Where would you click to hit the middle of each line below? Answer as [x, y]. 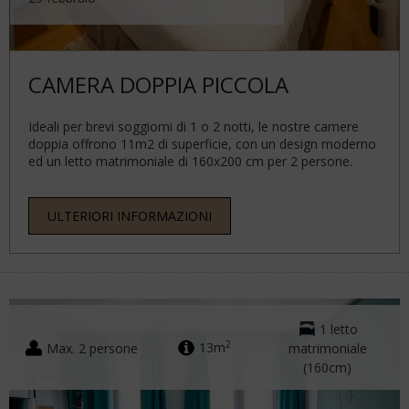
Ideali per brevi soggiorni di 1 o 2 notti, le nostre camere [194, 126]
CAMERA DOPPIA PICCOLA [158, 84]
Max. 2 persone [93, 348]
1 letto [338, 329]
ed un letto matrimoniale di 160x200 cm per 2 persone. [190, 161]
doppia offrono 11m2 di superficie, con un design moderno [202, 143]
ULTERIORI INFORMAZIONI [130, 215]
